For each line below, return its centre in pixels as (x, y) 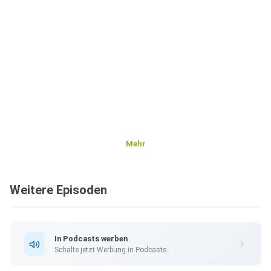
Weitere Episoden (58, 190)
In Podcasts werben (91, 238)
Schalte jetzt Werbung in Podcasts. (112, 250)
